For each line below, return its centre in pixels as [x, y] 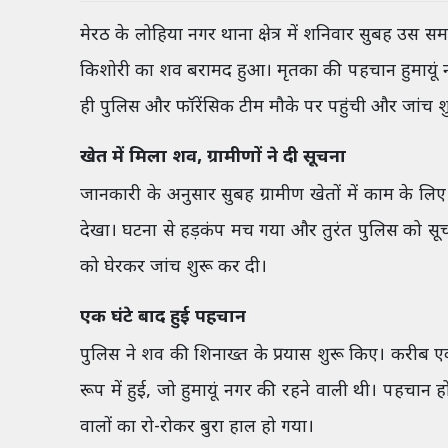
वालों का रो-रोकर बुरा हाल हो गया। [197, 428]
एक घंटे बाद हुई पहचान [163, 318]
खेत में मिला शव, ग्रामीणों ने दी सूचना [213, 158]
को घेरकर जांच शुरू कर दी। [173, 268]
